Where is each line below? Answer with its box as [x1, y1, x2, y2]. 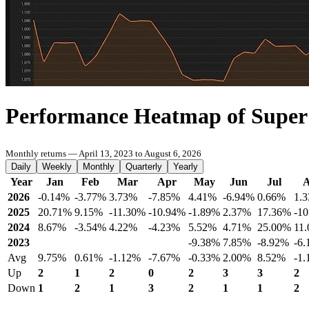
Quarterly [126, 161, 162, 172]
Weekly [42, 161, 72, 172]
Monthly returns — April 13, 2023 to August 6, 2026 [6, 148, 201, 159]
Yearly [173, 161, 198, 172]
